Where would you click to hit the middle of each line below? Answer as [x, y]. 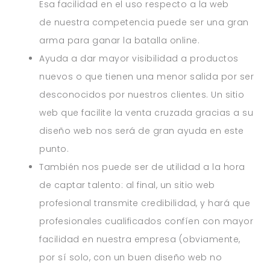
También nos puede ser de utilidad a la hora [142, 167]
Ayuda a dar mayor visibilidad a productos [139, 58]
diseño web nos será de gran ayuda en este [142, 130]
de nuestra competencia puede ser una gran [144, 22]
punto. [54, 149]
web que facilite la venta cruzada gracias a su [146, 112]
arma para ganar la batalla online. [120, 40]
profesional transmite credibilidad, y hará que [145, 203]
